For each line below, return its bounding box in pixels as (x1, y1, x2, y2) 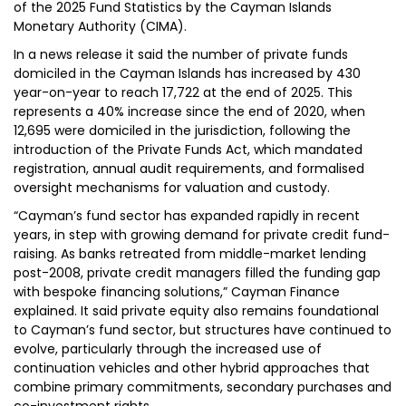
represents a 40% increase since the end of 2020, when (14, 102, 365, 121)
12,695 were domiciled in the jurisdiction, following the (14, 121, 351, 140)
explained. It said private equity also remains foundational (14, 302, 379, 320)
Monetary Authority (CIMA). (14, 17, 187, 35)
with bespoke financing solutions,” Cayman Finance (14, 283, 340, 301)
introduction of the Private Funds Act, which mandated (14, 140, 362, 159)
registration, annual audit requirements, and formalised (14, 159, 364, 178)
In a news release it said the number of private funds (14, 45, 348, 63)
